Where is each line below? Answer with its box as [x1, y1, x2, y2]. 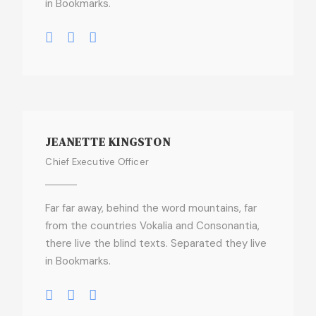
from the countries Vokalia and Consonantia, [45, 219, 260, 233]
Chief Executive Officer [45, 156, 149, 168]
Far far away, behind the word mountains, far [45, 201, 257, 215]
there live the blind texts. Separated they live [45, 236, 267, 250]
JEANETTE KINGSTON [45, 134, 171, 150]
